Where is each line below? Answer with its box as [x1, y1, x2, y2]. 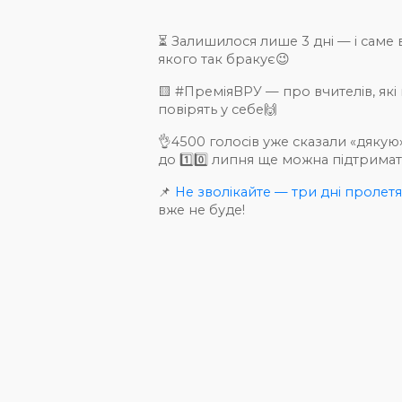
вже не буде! [158, 202, 246, 219]
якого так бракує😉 [158, 51, 291, 68]
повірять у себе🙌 [158, 101, 278, 118]
